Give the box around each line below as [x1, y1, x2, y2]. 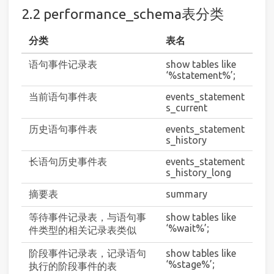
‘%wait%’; [166, 222, 209, 234]
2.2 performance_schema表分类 [21, 6, 224, 22]
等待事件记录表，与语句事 [29, 211, 146, 223]
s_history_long [166, 166, 231, 178]
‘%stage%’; [166, 258, 215, 270]
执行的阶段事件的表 [29, 260, 117, 272]
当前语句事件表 [29, 91, 97, 102]
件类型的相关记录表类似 [29, 224, 136, 235]
